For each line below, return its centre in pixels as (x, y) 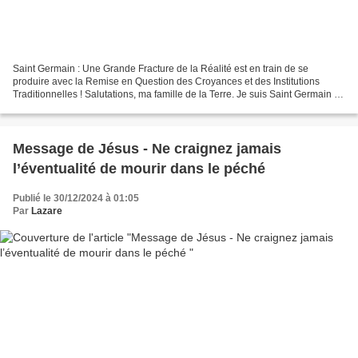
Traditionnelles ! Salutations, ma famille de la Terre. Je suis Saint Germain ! (175, 95)
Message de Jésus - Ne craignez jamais (147, 149)
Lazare (47, 211)
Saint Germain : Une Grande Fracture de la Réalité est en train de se (161, 69)
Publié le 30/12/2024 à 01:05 (76, 199)
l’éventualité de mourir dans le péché (139, 169)
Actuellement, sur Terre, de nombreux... (97, 107)
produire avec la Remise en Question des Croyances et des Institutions (166, 82)
